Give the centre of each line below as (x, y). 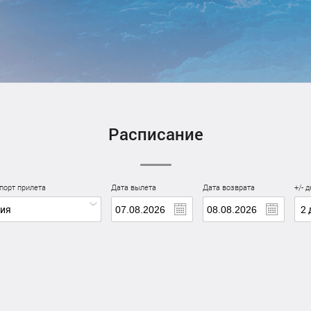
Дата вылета (134, 187)
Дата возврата (228, 187)
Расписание (155, 134)
